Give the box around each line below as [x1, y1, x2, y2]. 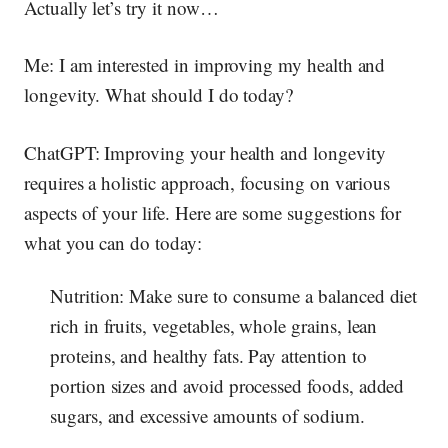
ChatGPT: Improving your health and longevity [24, 139, 386, 165]
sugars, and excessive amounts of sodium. [50, 402, 365, 428]
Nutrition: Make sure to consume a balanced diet [50, 282, 418, 308]
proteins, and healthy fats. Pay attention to [50, 342, 367, 368]
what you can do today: [24, 229, 202, 255]
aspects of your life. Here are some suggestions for [24, 199, 402, 225]
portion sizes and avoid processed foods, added [50, 372, 405, 398]
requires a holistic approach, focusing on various [24, 169, 391, 195]
